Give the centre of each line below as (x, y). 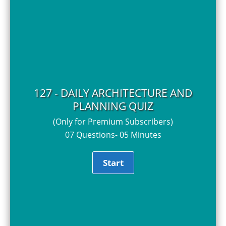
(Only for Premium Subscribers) (113, 121)
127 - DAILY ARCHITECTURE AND (113, 93)
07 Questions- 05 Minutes (113, 134)
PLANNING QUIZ (113, 106)
